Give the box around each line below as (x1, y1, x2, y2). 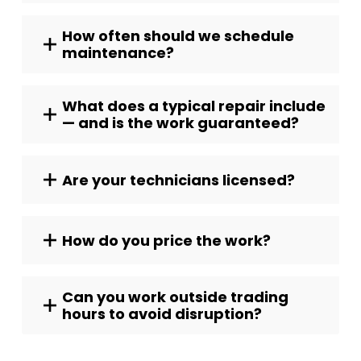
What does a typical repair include (62, 96, 326, 116)
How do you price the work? (62, 230, 271, 251)
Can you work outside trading (62, 287, 288, 307)
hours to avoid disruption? (62, 304, 262, 324)
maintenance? (62, 43, 174, 63)
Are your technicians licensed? (62, 169, 295, 190)
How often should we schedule (62, 26, 294, 46)
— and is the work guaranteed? (62, 113, 299, 133)
